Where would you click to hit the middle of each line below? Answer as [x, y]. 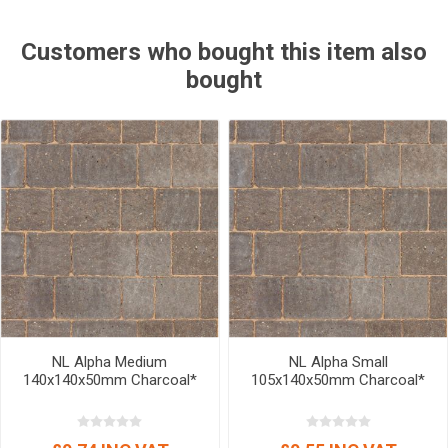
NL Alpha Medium [110, 361]
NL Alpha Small [338, 361]
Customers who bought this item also [224, 52]
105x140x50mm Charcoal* [338, 379]
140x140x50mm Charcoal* [109, 379]
